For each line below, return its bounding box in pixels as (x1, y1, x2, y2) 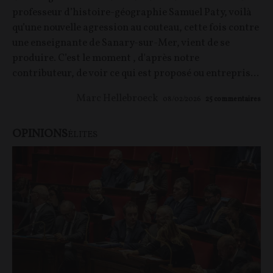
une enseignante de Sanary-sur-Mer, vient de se (12, 35, 230, 50)
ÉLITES (68, 128, 97, 141)
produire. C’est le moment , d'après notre (12, 51, 199, 65)
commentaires (214, 94, 261, 104)
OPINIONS (12, 126, 68, 142)
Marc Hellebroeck (76, 91, 158, 105)
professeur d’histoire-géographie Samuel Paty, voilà (12, 5, 252, 19)
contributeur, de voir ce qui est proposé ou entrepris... (12, 66, 259, 80)
